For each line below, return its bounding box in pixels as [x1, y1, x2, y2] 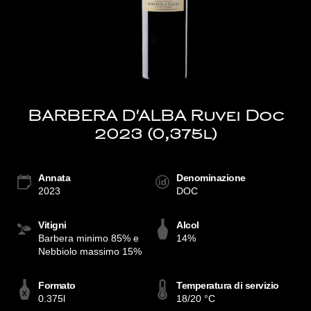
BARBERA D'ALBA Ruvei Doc [27, 110, 284, 124]
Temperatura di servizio [176, 280, 279, 291]
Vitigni [38, 219, 67, 230]
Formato [38, 280, 76, 291]
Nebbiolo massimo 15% [38, 246, 142, 257]
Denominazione [176, 172, 246, 183]
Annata [38, 172, 70, 183]
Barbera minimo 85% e [38, 233, 139, 244]
